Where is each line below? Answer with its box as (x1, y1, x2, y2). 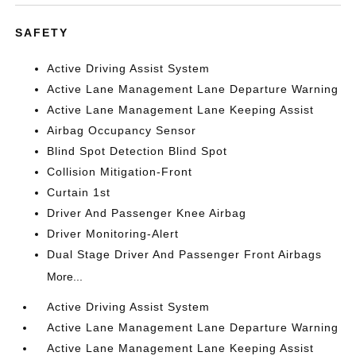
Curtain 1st (47, 186, 111, 199)
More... (47, 270, 83, 283)
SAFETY (15, 26, 69, 39)
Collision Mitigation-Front (47, 165, 193, 178)
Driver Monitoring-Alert (47, 227, 180, 240)
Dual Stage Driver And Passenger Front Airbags (47, 248, 323, 261)
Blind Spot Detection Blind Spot (47, 145, 228, 157)
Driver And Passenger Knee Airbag (47, 207, 247, 219)
